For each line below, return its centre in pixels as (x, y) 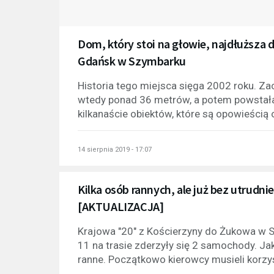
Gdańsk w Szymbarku (132, 61)
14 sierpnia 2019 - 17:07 (115, 150)
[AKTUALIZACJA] (121, 207)
